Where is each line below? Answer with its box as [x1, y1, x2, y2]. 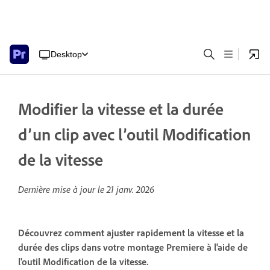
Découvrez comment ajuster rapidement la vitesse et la [18, 227, 244, 239]
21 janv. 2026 [107, 183, 154, 195]
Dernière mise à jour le [18, 183, 107, 195]
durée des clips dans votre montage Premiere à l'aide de [18, 241, 248, 254]
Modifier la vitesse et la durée [18, 98, 224, 119]
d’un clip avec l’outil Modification [18, 124, 251, 145]
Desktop [51, 49, 82, 59]
